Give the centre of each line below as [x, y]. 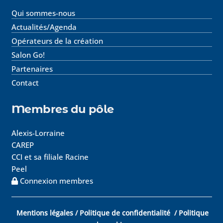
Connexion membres [55, 181]
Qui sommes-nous [43, 13]
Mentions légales [45, 213]
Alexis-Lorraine [38, 133]
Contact [25, 83]
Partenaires [32, 69]
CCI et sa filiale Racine [51, 157]
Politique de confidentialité [126, 213]
